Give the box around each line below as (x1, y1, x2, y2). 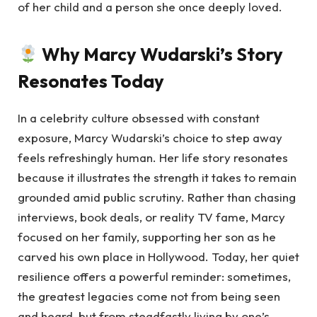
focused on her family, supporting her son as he (18, 229, 276, 245)
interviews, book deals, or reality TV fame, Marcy (18, 209, 285, 225)
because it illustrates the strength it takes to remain (18, 170, 296, 185)
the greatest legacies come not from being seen (18, 289, 280, 304)
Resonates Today (18, 69, 164, 93)
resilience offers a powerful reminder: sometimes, (18, 269, 291, 284)
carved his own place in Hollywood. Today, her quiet (18, 249, 299, 265)
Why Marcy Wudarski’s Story (42, 42, 284, 67)
